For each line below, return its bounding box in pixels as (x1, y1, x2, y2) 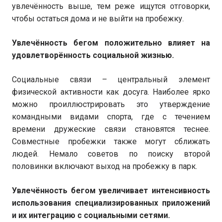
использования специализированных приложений (12, 198, 210, 208)
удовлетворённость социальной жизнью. (12, 51, 174, 60)
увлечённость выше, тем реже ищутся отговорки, (12, 1, 210, 11)
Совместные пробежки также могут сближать (12, 137, 210, 146)
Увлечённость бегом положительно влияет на (12, 38, 210, 48)
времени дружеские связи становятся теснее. (12, 124, 210, 134)
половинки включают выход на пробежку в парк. (12, 162, 197, 171)
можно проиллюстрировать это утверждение (12, 100, 210, 109)
